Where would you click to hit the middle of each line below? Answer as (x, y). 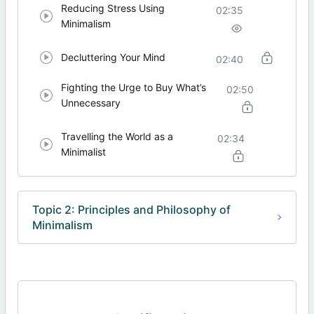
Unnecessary (91, 103)
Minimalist (84, 152)
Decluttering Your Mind (114, 57)
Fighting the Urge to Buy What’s (134, 88)
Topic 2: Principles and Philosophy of (132, 210)
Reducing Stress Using (113, 8)
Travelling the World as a (117, 137)
